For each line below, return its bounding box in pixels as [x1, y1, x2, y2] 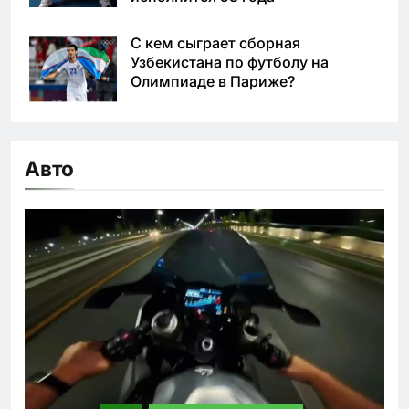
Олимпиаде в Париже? [131, 71, 295, 90]
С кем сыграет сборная [131, 33, 300, 52]
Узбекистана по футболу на [131, 52, 329, 71]
